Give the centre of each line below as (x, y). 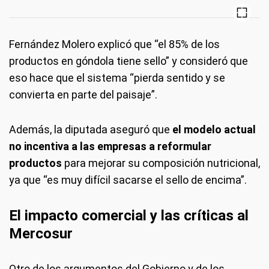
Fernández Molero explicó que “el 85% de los (114, 44)
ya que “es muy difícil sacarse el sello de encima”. (128, 180)
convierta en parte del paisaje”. (83, 95)
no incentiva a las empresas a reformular (110, 146)
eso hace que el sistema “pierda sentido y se (117, 78)
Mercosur (41, 234)
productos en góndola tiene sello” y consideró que (128, 61)
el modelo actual (213, 129)
